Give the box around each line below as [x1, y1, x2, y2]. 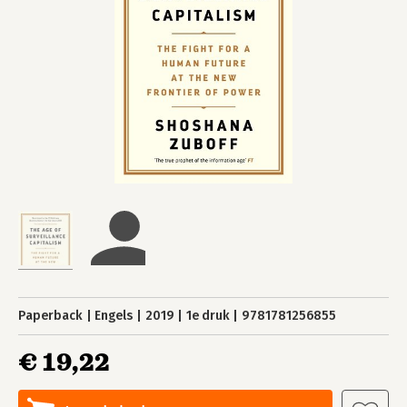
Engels [94, 308, 134, 323]
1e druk [185, 308, 230, 323]
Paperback [18, 308, 83, 323]
